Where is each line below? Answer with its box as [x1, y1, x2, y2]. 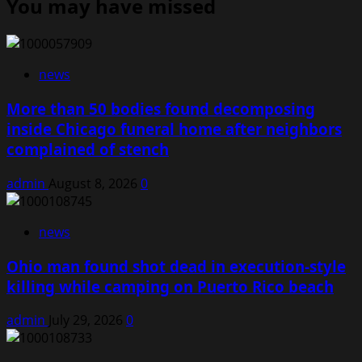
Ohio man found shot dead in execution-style [6, 255, 346, 276]
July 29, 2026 [48, 311, 126, 330]
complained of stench [6, 139, 169, 160]
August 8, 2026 [48, 174, 141, 192]
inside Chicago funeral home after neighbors [6, 119, 342, 140]
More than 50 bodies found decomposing [6, 99, 315, 120]
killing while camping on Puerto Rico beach [6, 276, 334, 297]
